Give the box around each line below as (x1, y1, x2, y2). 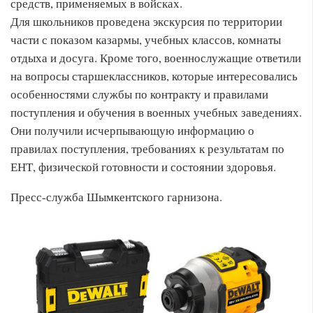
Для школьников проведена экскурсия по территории (10, 13, 282, 30)
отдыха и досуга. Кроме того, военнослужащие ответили (10, 50, 301, 66)
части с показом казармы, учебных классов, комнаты (10, 31, 281, 48)
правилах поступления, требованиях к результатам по (10, 140, 284, 157)
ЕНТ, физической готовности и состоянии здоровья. (10, 159, 276, 175)
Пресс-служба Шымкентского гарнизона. (10, 189, 222, 205)
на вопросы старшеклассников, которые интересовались (10, 68, 298, 85)
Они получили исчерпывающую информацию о (10, 122, 254, 139)
